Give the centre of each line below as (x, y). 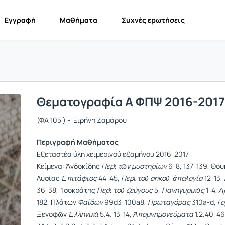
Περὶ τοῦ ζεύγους (126, 190)
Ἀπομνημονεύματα (163, 214)
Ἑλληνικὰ (84, 214)
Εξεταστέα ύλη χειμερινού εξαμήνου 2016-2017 (113, 154)
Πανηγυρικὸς (184, 190)
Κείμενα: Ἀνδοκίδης (69, 166)
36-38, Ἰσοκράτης (67, 190)
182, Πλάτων (57, 202)
